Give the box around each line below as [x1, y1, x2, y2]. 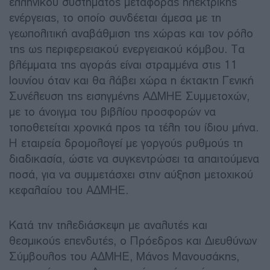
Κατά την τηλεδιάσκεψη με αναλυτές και [9, 218, 207, 232]
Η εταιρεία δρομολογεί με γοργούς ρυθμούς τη [9, 136, 243, 150]
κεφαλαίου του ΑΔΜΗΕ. [9, 183, 128, 197]
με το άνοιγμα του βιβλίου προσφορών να [9, 104, 216, 119]
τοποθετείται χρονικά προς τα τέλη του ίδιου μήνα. [9, 120, 259, 134]
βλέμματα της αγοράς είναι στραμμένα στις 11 [9, 57, 237, 72]
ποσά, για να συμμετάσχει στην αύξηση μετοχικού [9, 167, 253, 181]
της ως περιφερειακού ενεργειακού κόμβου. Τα [9, 42, 245, 56]
